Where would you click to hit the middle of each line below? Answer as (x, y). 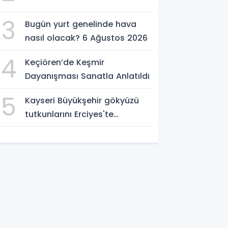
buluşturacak (53, 128)
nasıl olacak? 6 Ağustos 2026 (87, 38)
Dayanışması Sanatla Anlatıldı (88, 76)
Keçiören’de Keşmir (65, 62)
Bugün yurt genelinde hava (81, 24)
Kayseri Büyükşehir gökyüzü (82, 100)
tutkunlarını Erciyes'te (69, 114)
